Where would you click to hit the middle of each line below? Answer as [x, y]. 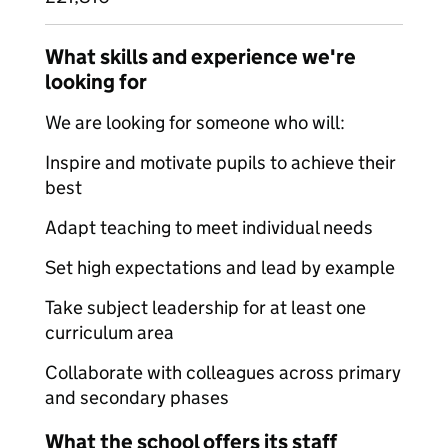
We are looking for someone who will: [195, 122]
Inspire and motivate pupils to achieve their [220, 162]
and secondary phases [137, 397]
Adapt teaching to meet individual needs [209, 227]
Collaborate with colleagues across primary [223, 372]
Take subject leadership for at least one [205, 307]
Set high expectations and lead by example [220, 267]
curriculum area [109, 332]
